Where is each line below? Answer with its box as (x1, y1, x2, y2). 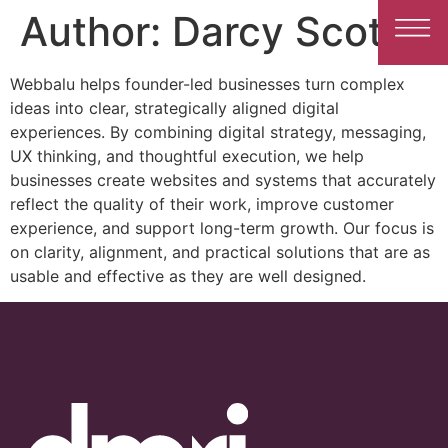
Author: (20, 7, 172, 56)
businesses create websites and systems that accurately (10, 170, 436, 190)
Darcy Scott (172, 7, 398, 56)
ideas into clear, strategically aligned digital (10, 98, 339, 118)
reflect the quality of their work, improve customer (10, 194, 394, 214)
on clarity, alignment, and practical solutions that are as (10, 242, 430, 262)
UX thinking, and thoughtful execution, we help (10, 146, 364, 166)
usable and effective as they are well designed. (10, 266, 366, 286)
